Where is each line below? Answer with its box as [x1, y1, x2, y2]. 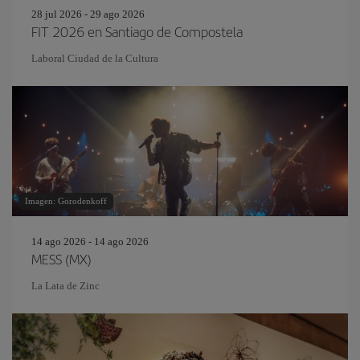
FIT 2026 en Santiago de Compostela [31, 22, 243, 41]
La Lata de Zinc [31, 280, 100, 292]
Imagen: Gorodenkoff [25, 196, 107, 206]
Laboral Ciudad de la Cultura [31, 52, 158, 64]
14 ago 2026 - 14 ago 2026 [31, 235, 149, 247]
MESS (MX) [31, 249, 92, 268]
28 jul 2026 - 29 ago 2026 [31, 8, 145, 20]
